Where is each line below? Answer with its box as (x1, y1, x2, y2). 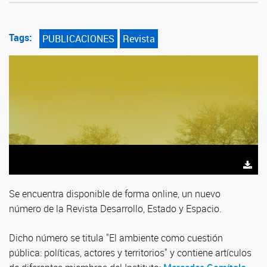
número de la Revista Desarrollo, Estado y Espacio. (9, 202, 222, 215)
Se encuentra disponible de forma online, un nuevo (9, 187, 221, 200)
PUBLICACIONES (42, 32, 114, 45)
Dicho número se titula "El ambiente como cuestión (9, 231, 223, 244)
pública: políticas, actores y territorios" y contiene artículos (9, 246, 252, 259)
